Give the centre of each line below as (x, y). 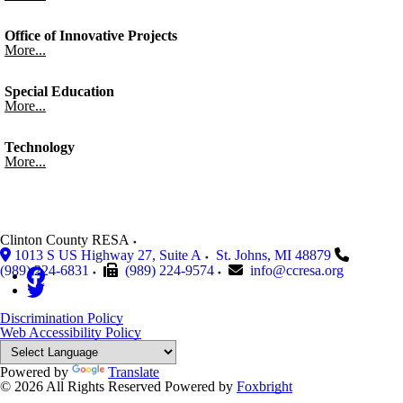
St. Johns (242, 255)
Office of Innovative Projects (91, 36)
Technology (40, 147)
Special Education (59, 91)
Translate (134, 372)
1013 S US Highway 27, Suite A (108, 255)
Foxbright (264, 386)
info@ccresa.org (297, 270)
